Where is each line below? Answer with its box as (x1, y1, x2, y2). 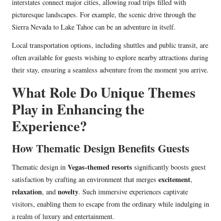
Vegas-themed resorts (68, 161, 132, 172)
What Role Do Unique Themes (12, 81, 195, 103)
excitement (158, 174, 190, 184)
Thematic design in (12, 162, 68, 172)
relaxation (12, 186, 42, 197)
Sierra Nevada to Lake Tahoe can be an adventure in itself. (12, 22, 176, 32)
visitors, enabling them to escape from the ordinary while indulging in (12, 199, 209, 209)
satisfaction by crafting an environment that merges (12, 174, 158, 184)
